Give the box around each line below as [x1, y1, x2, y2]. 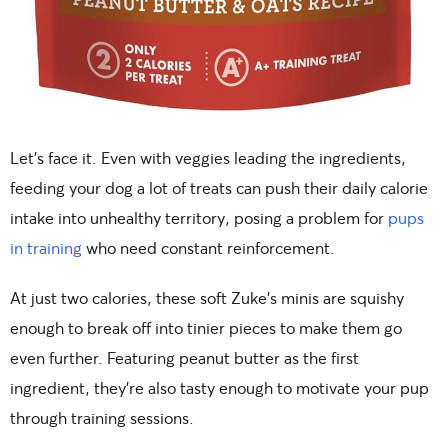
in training [10, 237, 82, 259]
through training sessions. [10, 407, 194, 429]
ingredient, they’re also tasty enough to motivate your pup [10, 377, 429, 399]
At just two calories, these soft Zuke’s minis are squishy [10, 287, 404, 309]
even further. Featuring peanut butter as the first [10, 347, 359, 369]
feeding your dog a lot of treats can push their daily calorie [10, 177, 428, 199]
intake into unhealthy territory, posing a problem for [10, 207, 388, 229]
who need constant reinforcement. [82, 237, 335, 259]
